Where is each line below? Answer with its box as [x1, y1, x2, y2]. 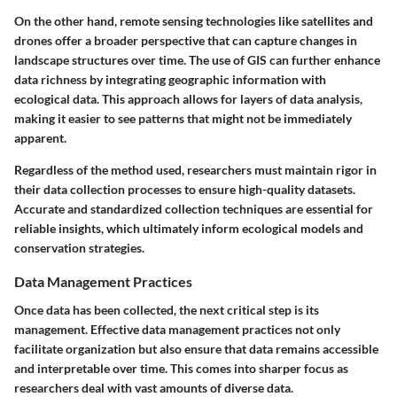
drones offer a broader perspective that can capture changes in [14, 33, 357, 49]
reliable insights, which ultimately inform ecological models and [14, 221, 363, 237]
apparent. [14, 130, 66, 146]
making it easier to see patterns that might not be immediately [14, 111, 352, 127]
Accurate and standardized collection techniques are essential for [14, 201, 373, 217]
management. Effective [14, 321, 142, 337]
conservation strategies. [14, 240, 144, 256]
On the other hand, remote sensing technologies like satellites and [14, 13, 373, 29]
